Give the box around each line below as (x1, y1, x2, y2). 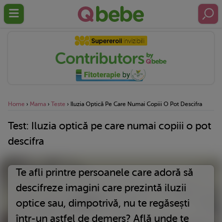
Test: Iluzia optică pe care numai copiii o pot (8, 119, 211, 132)
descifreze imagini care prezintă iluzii (16, 181, 186, 194)
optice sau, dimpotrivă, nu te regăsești (16, 197, 190, 209)
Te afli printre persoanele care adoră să (16, 166, 193, 178)
